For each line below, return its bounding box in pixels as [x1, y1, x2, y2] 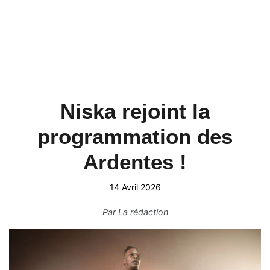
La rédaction [118, 207, 168, 217]
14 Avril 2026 [109, 182, 161, 192]
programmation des [37, 125, 233, 148]
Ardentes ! [83, 150, 187, 174]
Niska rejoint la [60, 99, 210, 123]
